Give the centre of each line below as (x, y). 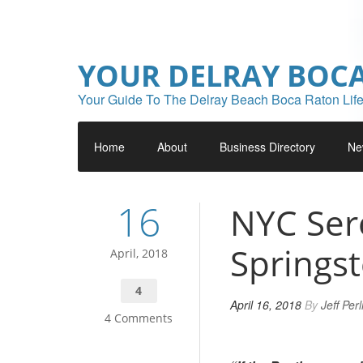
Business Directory (267, 147)
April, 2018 (139, 253)
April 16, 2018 (266, 305)
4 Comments (139, 318)
